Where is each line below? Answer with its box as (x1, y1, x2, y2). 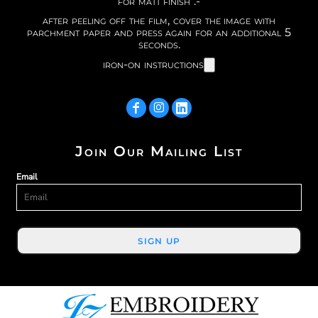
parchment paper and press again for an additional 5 (27, 25, 291, 39)
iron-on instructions (103, 57, 204, 71)
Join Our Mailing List (75, 142, 243, 160)
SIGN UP (137, 236, 181, 247)
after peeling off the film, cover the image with (42, 13, 276, 27)
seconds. (138, 37, 180, 51)
